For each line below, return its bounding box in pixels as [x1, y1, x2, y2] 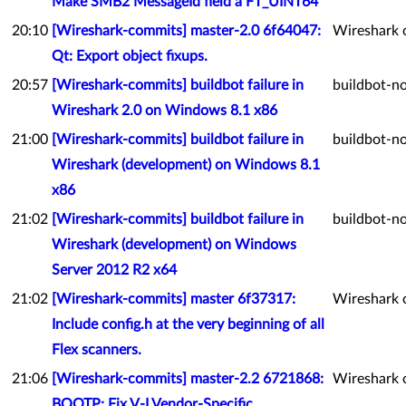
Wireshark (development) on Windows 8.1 [52, 158, 320, 172]
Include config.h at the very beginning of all [52, 317, 324, 332]
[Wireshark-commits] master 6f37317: [52, 292, 295, 306]
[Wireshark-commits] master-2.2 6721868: [52, 372, 324, 386]
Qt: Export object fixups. [52, 49, 208, 63]
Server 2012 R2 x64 [52, 263, 177, 277]
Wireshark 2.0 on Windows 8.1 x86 [52, 103, 277, 118]
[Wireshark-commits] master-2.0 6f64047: [52, 24, 321, 38]
